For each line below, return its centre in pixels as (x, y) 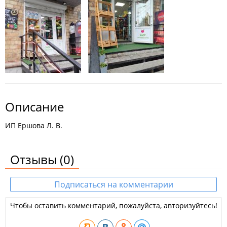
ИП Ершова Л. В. (34, 125)
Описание (34, 107)
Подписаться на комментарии (113, 184)
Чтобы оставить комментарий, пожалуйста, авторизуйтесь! (113, 205)
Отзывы (35, 159)
